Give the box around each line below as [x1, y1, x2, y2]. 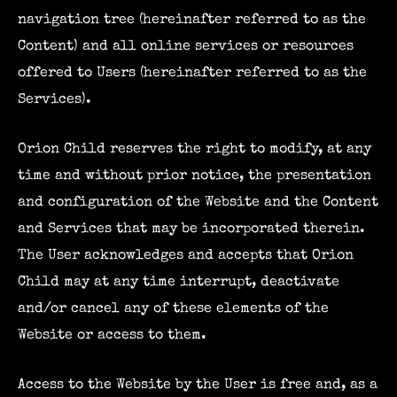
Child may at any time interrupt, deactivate [18, 275, 339, 291]
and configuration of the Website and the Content [18, 195, 378, 211]
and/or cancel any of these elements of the [18, 301, 329, 317]
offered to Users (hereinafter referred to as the [18, 65, 367, 81]
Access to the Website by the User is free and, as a [18, 378, 378, 393]
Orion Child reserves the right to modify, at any [18, 142, 371, 158]
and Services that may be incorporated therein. [18, 222, 365, 237]
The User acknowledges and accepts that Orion [18, 248, 354, 264]
